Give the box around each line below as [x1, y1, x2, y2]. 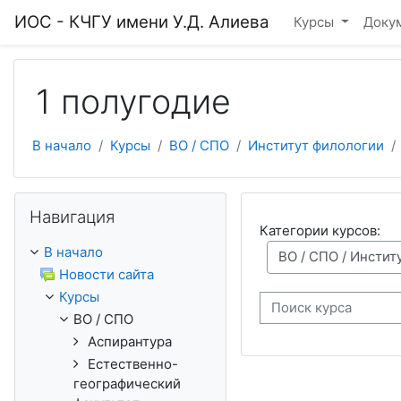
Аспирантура [88, 333, 172, 350]
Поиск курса [258, 307, 339, 325]
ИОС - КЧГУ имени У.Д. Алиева [14, 12, 269, 32]
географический [73, 375, 181, 392]
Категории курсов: [259, 222, 380, 239]
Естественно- [88, 355, 178, 372]
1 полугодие [36, 81, 231, 122]
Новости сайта [59, 266, 154, 283]
